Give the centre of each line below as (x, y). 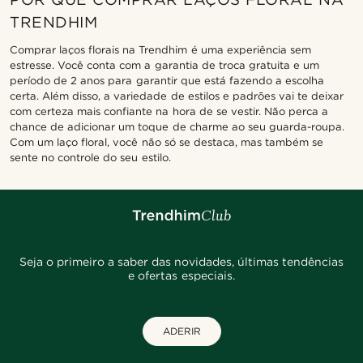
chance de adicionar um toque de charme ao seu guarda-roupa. (177, 126)
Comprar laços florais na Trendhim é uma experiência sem (160, 49)
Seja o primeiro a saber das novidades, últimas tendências (181, 261)
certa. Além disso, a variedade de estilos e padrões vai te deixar (177, 96)
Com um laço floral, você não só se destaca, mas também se (167, 142)
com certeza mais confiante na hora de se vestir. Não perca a (169, 111)
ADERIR (181, 331)
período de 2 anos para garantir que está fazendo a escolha (167, 80)
